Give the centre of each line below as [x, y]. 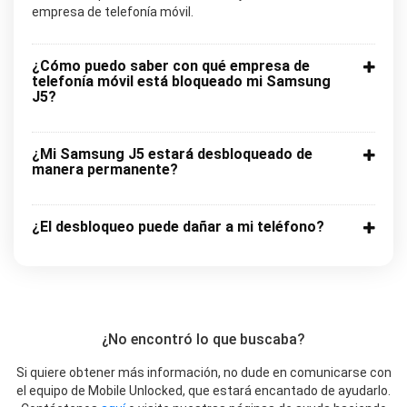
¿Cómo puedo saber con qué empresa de [171, 66]
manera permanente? [105, 170]
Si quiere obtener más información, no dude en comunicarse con [203, 373]
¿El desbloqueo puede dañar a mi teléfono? [178, 227]
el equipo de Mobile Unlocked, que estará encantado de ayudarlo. [203, 391]
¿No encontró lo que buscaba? [203, 340]
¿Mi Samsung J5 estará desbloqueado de [172, 154]
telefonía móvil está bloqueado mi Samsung [181, 82]
